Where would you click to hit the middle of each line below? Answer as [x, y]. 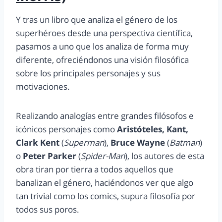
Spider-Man [103, 156]
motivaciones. [43, 87]
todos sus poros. [48, 210]
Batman [185, 143]
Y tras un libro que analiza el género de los [97, 20]
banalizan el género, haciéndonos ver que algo [105, 183]
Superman [84, 143]
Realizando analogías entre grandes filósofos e [105, 116]
